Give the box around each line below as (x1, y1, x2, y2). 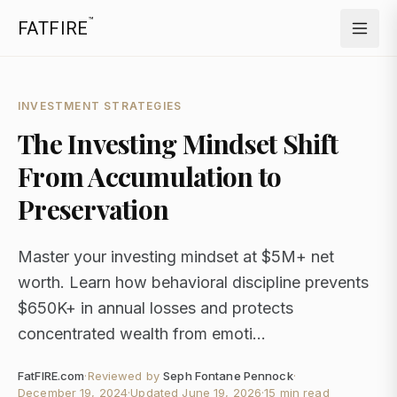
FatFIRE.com (18, 369, 85, 383)
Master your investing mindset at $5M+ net (18, 247, 334, 266)
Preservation (18, 191, 168, 227)
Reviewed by (87, 369, 160, 383)
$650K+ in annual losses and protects (18, 299, 293, 317)
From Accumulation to (18, 159, 281, 194)
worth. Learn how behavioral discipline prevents (18, 273, 369, 292)
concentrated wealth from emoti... (18, 324, 266, 343)
